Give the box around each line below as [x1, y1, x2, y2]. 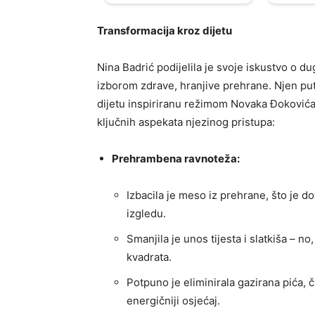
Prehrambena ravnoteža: [112, 152, 240, 166]
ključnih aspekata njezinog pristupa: [97, 115, 275, 129]
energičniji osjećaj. [127, 294, 220, 308]
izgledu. [127, 207, 166, 221]
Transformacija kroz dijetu [97, 24, 232, 38]
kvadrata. [127, 250, 172, 264]
